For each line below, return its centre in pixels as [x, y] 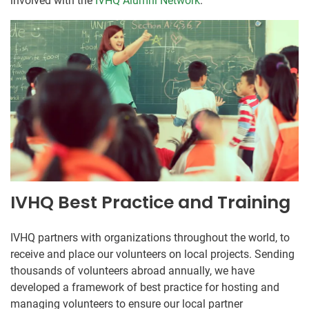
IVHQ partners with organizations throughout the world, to [150, 237]
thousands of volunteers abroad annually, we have [132, 270]
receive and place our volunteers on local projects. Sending [152, 254]
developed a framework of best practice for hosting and [145, 287]
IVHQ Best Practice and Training [150, 202]
